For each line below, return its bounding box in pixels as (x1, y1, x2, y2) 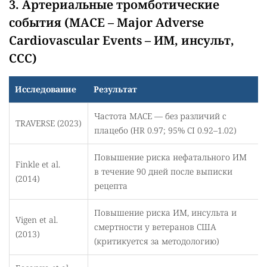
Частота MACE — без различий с (94, 110, 226, 122)
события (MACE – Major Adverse (9, 14, 204, 30)
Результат (94, 83, 137, 95)
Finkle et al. (15, 158, 60, 170)
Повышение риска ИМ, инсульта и (94, 206, 237, 218)
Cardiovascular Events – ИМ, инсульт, (9, 32, 234, 48)
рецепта (94, 179, 128, 191)
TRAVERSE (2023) (15, 117, 81, 129)
